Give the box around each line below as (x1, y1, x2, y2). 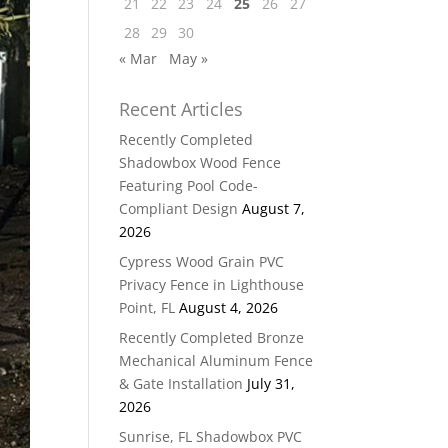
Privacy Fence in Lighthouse (119, 275, 305, 294)
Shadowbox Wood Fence (119, 153, 282, 172)
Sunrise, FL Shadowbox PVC (119, 427, 303, 446)
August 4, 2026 (179, 298, 279, 317)
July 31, (247, 374, 296, 393)
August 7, (242, 199, 306, 218)
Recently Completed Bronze (119, 328, 305, 347)
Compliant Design (119, 199, 239, 218)
